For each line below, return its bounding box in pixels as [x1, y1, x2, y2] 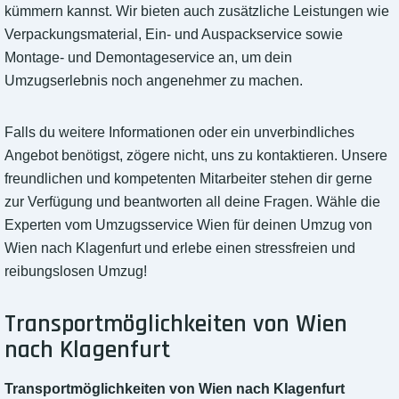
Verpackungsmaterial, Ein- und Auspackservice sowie [4, 27, 343, 43]
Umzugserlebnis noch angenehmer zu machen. [4, 73, 303, 89]
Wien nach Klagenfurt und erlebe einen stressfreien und [4, 240, 355, 256]
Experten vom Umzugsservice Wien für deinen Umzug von [4, 217, 372, 233]
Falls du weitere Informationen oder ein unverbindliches [4, 125, 354, 141]
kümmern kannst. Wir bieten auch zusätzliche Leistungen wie [4, 4, 389, 20]
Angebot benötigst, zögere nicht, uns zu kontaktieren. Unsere [4, 148, 387, 164]
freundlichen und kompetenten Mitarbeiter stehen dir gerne [4, 171, 372, 187]
